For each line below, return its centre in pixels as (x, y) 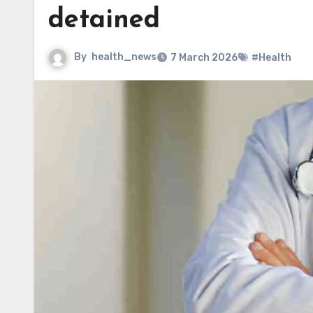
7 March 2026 (204, 58)
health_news (124, 57)
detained (104, 21)
